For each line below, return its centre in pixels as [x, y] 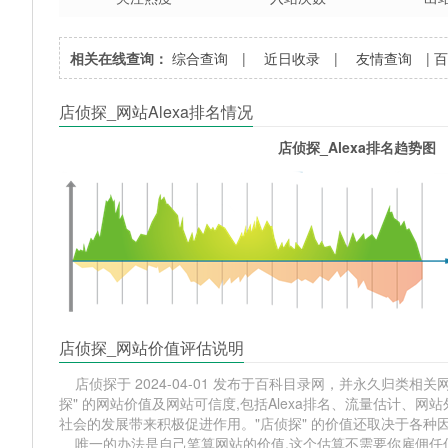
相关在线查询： [119, 57]
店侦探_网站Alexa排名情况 [156, 111]
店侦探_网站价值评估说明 [152, 347]
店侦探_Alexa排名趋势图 [356, 146]
